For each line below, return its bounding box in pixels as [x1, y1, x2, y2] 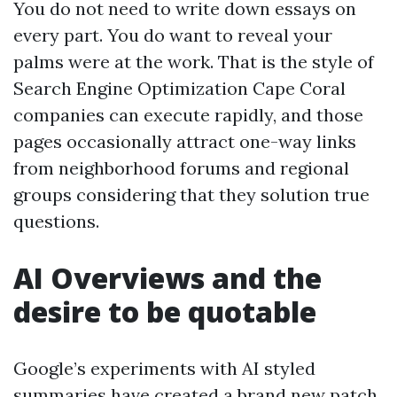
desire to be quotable [13, 292, 316, 331]
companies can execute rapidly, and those [13, 104, 363, 126]
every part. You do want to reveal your [13, 24, 332, 46]
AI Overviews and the [13, 259, 322, 297]
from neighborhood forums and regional [13, 157, 349, 179]
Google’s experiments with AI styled [13, 357, 315, 379]
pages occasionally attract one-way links [13, 130, 356, 152]
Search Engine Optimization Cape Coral [13, 77, 346, 99]
